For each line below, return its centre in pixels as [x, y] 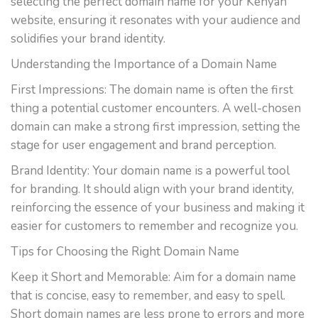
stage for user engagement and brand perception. [143, 145]
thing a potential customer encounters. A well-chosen [156, 108]
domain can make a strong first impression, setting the [155, 127]
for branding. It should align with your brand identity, [152, 189]
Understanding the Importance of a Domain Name [144, 64]
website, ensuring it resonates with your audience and [155, 20]
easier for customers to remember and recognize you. [154, 226]
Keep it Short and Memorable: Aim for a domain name [153, 277]
